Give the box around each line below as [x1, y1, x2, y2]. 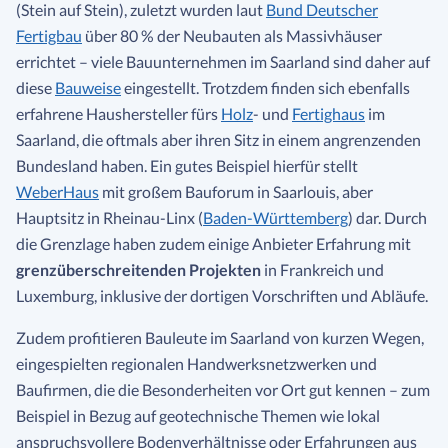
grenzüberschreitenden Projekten [16, 260, 261, 279]
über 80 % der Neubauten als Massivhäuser [82, 26, 382, 45]
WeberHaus [16, 182, 99, 201]
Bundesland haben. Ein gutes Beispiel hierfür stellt [16, 156, 358, 175]
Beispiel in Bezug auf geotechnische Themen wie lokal [16, 406, 380, 425]
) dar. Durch [348, 208, 427, 227]
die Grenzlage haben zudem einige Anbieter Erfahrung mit [16, 234, 411, 253]
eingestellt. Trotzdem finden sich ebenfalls [121, 78, 410, 97]
